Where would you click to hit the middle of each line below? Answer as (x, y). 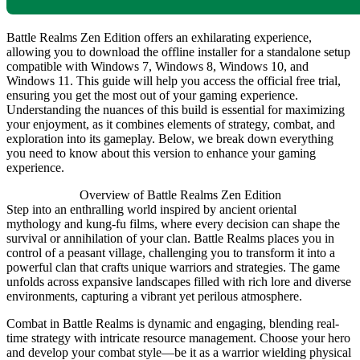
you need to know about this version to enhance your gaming (161, 153)
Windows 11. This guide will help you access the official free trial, (174, 80)
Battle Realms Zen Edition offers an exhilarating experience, (159, 37)
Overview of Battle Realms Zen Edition (180, 194)
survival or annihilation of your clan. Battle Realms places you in (170, 238)
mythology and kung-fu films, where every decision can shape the (173, 223)
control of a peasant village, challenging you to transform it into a (171, 252)
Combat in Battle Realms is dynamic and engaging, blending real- (173, 323)
